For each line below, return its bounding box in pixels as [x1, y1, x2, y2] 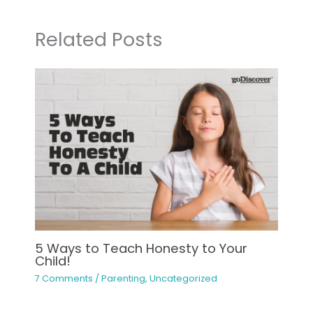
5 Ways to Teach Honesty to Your [34, 239, 247, 257]
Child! [34, 252, 71, 270]
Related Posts [34, 26, 163, 54]
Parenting [101, 272, 145, 285]
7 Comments [34, 272, 93, 285]
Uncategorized [149, 272, 217, 285]
